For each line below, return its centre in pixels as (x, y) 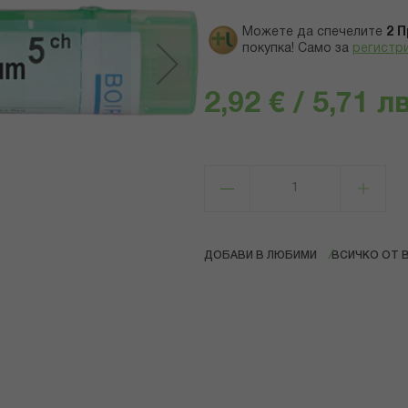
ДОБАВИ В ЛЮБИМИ (260, 256)
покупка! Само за (296, 49)
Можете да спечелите (312, 33)
